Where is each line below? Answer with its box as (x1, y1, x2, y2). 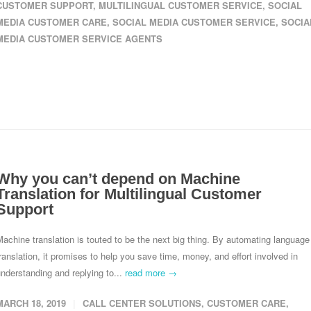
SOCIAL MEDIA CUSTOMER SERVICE (112, 15, 276, 28)
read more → (125, 266, 177, 279)
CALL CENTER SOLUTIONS (83, 296, 201, 310)
